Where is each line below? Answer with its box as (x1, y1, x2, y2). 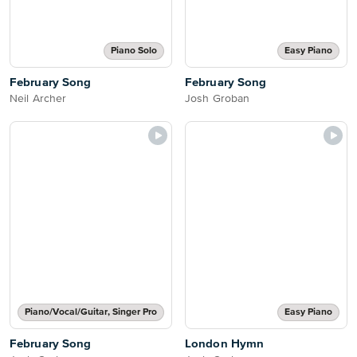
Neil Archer (10, 93, 67, 104)
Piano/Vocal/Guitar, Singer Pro (25, 308, 157, 317)
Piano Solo (111, 46, 157, 56)
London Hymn (185, 338, 265, 350)
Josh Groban (185, 93, 250, 104)
